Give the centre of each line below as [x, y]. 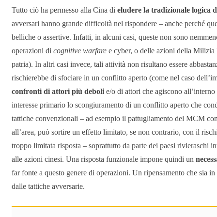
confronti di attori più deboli [58, 92]
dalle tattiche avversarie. [48, 186]
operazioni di [32, 51]
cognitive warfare [81, 51]
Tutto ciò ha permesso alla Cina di [64, 10]
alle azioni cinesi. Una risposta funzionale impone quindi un [104, 159]
